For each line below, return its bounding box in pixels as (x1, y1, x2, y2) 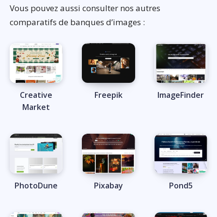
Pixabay (93, 180, 123, 191)
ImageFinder (157, 90, 204, 101)
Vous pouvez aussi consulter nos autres (10, 2, 160, 14)
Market (22, 102, 50, 113)
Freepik (94, 90, 123, 101)
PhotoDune (15, 180, 58, 191)
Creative (20, 90, 53, 101)
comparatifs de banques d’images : (10, 16, 145, 28)
